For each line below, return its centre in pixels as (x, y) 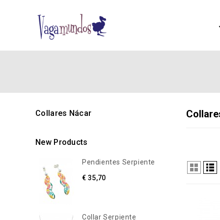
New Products (62, 142)
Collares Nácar (64, 113)
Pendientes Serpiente (119, 162)
